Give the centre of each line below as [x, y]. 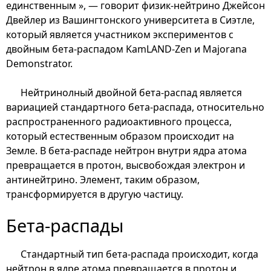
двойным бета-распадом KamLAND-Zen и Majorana [126, 49]
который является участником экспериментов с [120, 34]
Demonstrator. [39, 63]
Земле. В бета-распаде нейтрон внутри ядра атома [126, 150]
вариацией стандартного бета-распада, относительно [135, 107]
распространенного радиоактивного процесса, [119, 121]
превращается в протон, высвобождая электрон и [126, 165]
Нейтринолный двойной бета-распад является [131, 92]
